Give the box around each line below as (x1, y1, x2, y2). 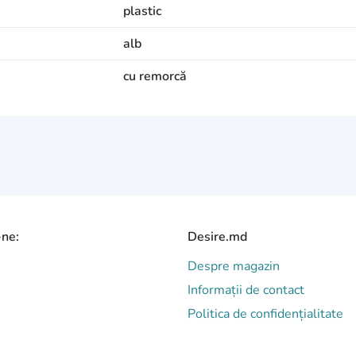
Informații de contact (188, 281, 304, 299)
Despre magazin (188, 257, 280, 275)
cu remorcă (123, 68, 188, 85)
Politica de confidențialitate (188, 305, 343, 323)
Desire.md (188, 228, 247, 246)
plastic (123, 2, 162, 20)
